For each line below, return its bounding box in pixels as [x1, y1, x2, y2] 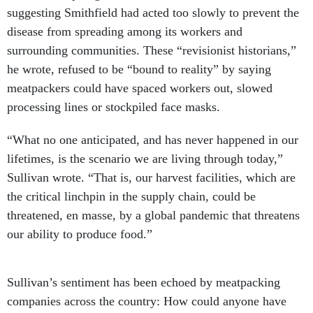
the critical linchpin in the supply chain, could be [7, 189, 256, 203]
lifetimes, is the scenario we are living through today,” [7, 152, 283, 166]
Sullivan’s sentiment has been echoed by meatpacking [7, 275, 280, 289]
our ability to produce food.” [7, 227, 152, 241]
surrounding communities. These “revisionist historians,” [7, 43, 296, 57]
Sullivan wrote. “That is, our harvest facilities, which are [7, 170, 296, 184]
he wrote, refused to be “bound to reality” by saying [7, 62, 271, 76]
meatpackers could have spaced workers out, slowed [7, 81, 272, 95]
